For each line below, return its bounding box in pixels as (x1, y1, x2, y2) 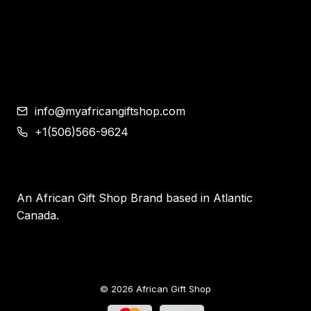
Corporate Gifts (17, 6, 97, 20)
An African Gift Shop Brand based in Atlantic (17, 190, 253, 205)
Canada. (17, 208, 59, 222)
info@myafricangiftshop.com (35, 103, 185, 118)
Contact (17, 65, 58, 79)
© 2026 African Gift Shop (100, 283, 211, 294)
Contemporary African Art (17, 25, 156, 40)
